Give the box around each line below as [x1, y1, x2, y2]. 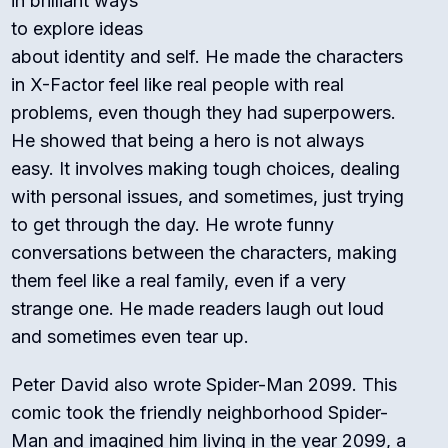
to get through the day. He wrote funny [11, 214, 335, 236]
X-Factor [30, 74, 105, 96]
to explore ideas [11, 18, 144, 40]
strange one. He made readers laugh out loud [11, 298, 385, 320]
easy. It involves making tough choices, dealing [11, 158, 401, 180]
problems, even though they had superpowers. [11, 102, 397, 124]
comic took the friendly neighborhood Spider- [11, 402, 389, 424]
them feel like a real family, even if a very [11, 270, 347, 292]
